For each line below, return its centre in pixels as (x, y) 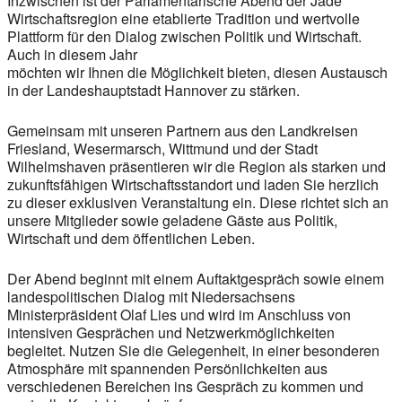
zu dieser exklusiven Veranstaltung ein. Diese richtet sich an (198, 202)
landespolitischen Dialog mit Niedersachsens (151, 296)
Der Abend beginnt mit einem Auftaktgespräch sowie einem (196, 278)
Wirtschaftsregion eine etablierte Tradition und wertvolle (184, 18)
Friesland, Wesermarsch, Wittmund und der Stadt (162, 148)
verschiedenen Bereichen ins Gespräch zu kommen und (185, 386)
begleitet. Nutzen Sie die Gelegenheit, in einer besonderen (193, 350)
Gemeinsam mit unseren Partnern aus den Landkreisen (183, 130)
